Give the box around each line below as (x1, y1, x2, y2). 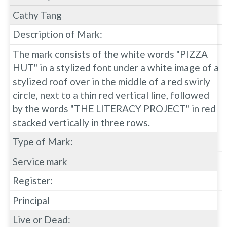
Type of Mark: (13, 135, 73, 147)
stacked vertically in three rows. (13, 116, 150, 128)
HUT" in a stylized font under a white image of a (13, 61, 219, 73)
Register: (13, 174, 53, 186)
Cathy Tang (13, 9, 62, 21)
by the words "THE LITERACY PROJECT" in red (13, 102, 216, 115)
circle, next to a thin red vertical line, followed (13, 89, 209, 101)
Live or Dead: (13, 213, 70, 225)
